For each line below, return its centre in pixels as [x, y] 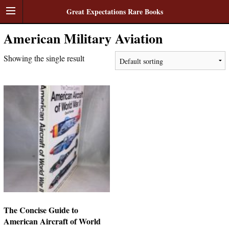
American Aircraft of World [52, 221]
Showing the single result [44, 58]
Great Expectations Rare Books [114, 12]
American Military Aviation [83, 38]
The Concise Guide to [41, 210]
